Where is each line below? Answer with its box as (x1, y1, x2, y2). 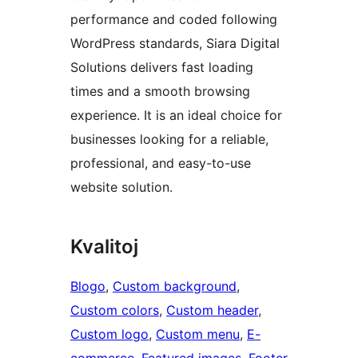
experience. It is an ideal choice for (70, 107, 282, 124)
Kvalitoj (70, 235, 138, 259)
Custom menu (156, 326, 240, 343)
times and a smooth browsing (70, 83, 250, 100)
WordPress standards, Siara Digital (70, 35, 280, 52)
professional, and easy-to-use (70, 155, 251, 172)
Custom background (113, 278, 237, 295)
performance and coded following (70, 11, 277, 28)
